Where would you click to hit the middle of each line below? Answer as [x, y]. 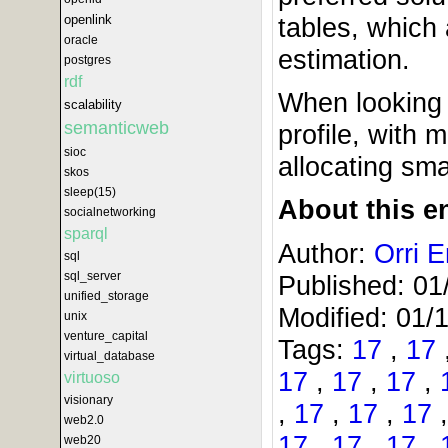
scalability [93, 104]
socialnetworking [110, 212]
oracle [81, 40]
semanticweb [116, 128]
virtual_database [109, 356]
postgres [87, 60]
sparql [86, 233]
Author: [326, 253]
